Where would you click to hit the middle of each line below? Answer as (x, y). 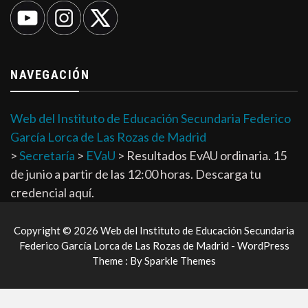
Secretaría (47, 156)
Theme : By (118, 261)
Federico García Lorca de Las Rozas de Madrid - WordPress (154, 246)
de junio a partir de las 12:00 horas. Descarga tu (136, 174)
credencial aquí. (52, 193)
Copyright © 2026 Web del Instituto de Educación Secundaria (154, 231)
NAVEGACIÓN (50, 75)
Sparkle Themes (180, 261)
